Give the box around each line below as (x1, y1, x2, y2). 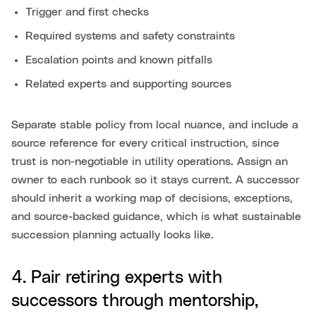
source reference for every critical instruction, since (11, 138, 279, 150)
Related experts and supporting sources (25, 78, 231, 90)
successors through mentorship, (11, 293, 258, 310)
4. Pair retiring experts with (11, 269, 222, 287)
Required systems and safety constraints (25, 30, 235, 42)
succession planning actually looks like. (11, 229, 214, 241)
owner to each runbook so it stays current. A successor (11, 174, 300, 186)
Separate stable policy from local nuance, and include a (11, 119, 298, 131)
